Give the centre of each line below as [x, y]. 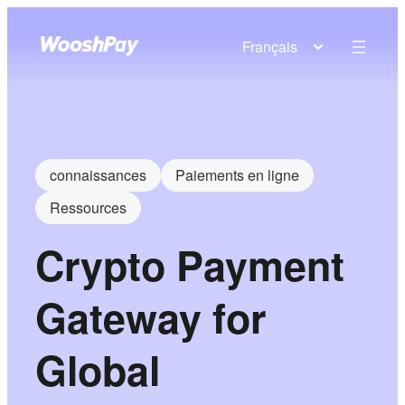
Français [270, 47]
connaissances [99, 175]
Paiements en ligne [238, 175]
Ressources [89, 207]
